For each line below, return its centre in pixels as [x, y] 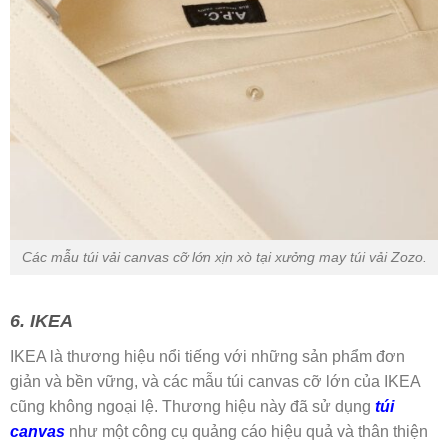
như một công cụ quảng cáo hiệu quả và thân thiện [248, 431]
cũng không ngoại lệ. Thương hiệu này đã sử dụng [190, 406]
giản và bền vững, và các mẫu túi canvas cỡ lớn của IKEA [215, 381]
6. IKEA [41, 320]
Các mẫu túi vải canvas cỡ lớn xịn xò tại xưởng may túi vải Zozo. [224, 256]
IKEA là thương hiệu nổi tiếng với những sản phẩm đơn [207, 356]
